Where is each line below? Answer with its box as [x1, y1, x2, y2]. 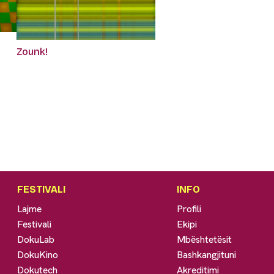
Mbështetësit [177, 232, 232, 246]
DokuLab [17, 232, 55, 246]
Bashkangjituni [177, 248, 237, 261]
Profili [177, 202, 202, 215]
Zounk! [16, 45, 48, 57]
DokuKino [17, 248, 59, 261]
